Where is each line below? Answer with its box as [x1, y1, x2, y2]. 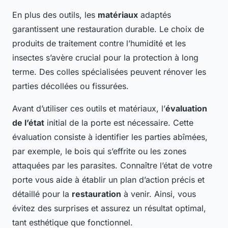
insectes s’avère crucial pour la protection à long [12, 52, 198, 63]
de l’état [12, 118, 44, 128]
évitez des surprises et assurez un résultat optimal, [12, 203, 206, 214]
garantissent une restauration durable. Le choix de [12, 24, 204, 35]
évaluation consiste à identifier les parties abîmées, [12, 132, 208, 142]
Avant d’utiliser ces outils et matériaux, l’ [12, 103, 165, 114]
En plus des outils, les [12, 10, 98, 20]
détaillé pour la [12, 189, 72, 199]
